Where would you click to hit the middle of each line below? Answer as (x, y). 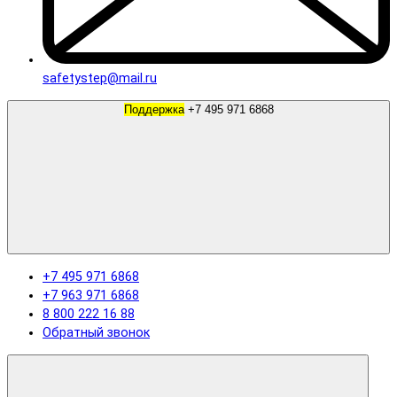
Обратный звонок (96, 332)
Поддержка (154, 110)
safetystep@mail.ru (100, 78)
